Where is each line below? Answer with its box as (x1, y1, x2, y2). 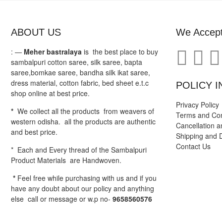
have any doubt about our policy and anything (11, 183, 154, 193)
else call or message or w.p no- (11, 193, 112, 204)
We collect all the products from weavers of (17, 106, 154, 116)
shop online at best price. (11, 88, 90, 98)
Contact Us (175, 141, 211, 151)
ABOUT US (11, 26, 61, 38)
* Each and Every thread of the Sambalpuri (11, 144, 147, 155)
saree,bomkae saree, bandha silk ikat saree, (11, 67, 150, 77)
